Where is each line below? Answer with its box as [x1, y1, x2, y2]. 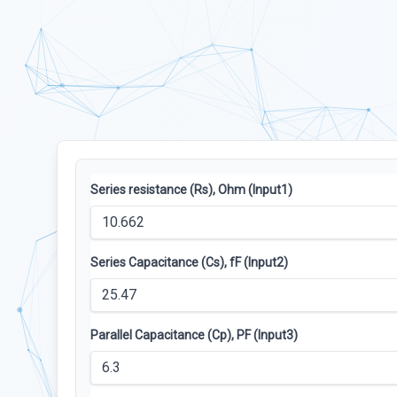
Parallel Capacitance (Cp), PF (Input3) [90, 328, 298, 342]
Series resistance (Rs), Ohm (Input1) [90, 183, 292, 197]
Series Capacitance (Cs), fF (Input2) [90, 255, 288, 269]
